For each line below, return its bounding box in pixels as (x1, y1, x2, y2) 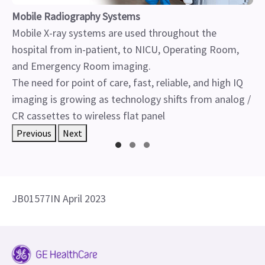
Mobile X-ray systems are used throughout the (12, 25, 216, 40)
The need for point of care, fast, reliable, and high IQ (12, 75, 243, 89)
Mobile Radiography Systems (12, 9, 140, 23)
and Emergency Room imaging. (12, 59, 151, 73)
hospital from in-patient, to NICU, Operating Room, (12, 42, 239, 56)
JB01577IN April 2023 (12, 191, 106, 205)
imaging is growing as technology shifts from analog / (12, 92, 251, 106)
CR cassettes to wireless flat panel (12, 108, 165, 122)
